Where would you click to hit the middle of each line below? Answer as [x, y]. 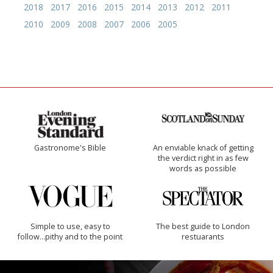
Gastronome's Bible [70, 148]
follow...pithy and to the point [70, 237]
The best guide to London [203, 227]
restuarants [203, 237]
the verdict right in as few [203, 158]
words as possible [203, 169]
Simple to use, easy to [70, 227]
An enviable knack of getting [203, 148]
